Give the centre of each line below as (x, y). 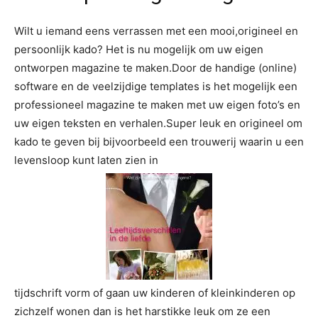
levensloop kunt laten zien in (86, 160)
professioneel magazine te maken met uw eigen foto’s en (157, 104)
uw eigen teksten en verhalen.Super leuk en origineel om (158, 123)
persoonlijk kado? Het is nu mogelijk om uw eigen (139, 49)
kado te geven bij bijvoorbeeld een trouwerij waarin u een (159, 141)
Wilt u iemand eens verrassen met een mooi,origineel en (156, 31)
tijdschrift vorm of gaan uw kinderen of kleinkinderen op (155, 292)
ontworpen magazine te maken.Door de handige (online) (155, 67)
